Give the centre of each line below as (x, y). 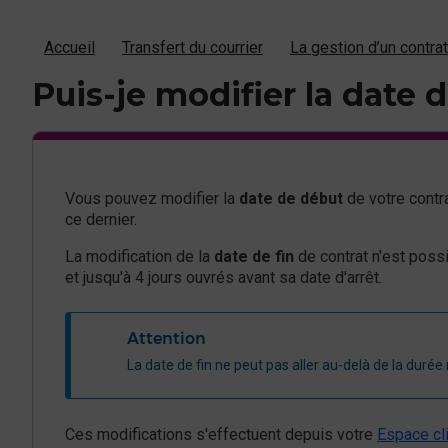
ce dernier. (101, 219)
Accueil (69, 47)
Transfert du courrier (192, 47)
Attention (166, 338)
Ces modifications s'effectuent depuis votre (221, 434)
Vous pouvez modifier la (152, 198)
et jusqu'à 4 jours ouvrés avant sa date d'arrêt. (223, 277)
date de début (291, 198)
